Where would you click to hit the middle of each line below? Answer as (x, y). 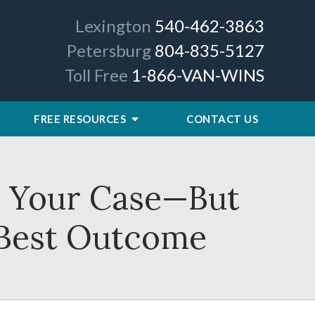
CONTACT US (222, 119)
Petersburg (109, 50)
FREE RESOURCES (81, 119)
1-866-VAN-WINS (198, 75)
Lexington (113, 26)
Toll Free (96, 75)
